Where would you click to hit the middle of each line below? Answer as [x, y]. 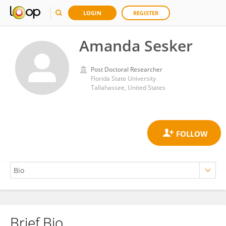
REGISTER [146, 13]
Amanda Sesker [136, 46]
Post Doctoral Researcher [127, 69]
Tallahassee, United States [128, 88]
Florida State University [123, 78]
